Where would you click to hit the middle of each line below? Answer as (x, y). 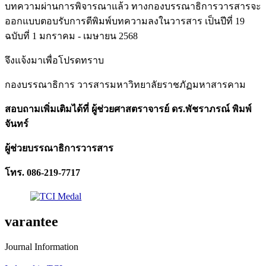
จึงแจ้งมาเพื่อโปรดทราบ (54, 60)
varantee (31, 221)
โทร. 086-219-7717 (42, 172)
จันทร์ (17, 123)
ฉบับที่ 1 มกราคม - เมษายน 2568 (71, 36)
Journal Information (42, 246)
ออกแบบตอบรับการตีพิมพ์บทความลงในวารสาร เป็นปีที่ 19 (125, 21)
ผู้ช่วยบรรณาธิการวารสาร (59, 148)
